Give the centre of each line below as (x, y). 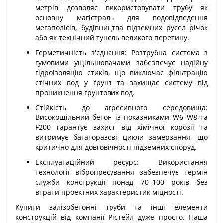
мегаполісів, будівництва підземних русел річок (121, 28)
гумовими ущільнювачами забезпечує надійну (121, 62)
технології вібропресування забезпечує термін (121, 172)
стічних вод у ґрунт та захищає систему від (121, 82)
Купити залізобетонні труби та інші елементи (111, 207)
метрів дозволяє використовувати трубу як (121, 8)
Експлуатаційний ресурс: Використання (121, 162)
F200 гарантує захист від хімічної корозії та (121, 127)
